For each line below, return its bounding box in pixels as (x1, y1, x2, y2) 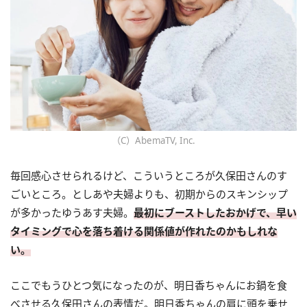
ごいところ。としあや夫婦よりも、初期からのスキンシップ (10, 186, 288, 201)
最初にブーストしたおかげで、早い (134, 205, 297, 219)
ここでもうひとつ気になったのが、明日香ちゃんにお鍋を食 (10, 278, 287, 292)
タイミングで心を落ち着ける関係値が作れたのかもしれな (10, 223, 278, 238)
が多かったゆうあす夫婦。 (10, 205, 134, 219)
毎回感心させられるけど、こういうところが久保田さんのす (10, 168, 287, 182)
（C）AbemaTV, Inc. (112, 134, 195, 147)
